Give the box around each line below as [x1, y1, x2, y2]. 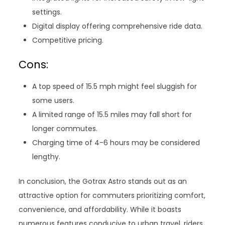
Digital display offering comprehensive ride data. [32, 21, 203, 32]
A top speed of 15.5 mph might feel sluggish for [32, 81, 197, 92]
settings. [32, 7, 62, 18]
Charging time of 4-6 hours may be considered [32, 138, 200, 148]
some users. [32, 95, 75, 106]
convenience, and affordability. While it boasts [19, 204, 182, 215]
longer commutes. [32, 124, 98, 134]
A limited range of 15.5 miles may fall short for [32, 109, 192, 120]
